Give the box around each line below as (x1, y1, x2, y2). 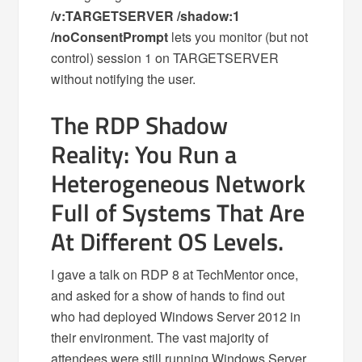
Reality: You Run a (51, 135, 238, 173)
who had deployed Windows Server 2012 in (51, 306, 301, 326)
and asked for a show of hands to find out (51, 285, 285, 305)
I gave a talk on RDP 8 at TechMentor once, (51, 264, 299, 284)
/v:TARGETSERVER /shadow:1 (51, 6, 241, 25)
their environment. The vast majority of (51, 327, 269, 347)
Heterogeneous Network (51, 164, 306, 202)
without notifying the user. (51, 69, 196, 88)
